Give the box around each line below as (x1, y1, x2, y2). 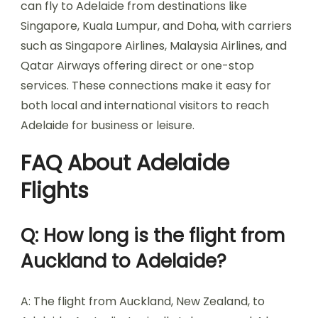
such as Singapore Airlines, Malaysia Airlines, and (21, 38, 287, 54)
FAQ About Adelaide (21, 148, 229, 178)
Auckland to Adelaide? (21, 248, 226, 274)
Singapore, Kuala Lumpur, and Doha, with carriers (21, 18, 292, 34)
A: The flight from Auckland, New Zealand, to (21, 293, 265, 309)
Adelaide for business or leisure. (21, 117, 194, 133)
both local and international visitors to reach (21, 97, 269, 114)
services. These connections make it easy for (21, 77, 271, 94)
